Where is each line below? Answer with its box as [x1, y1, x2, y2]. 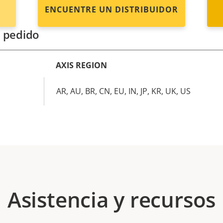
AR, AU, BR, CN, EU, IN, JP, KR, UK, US [56, 86, 191, 97]
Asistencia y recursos [7, 185, 216, 214]
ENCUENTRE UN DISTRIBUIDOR [45, 4, 178, 15]
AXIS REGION [56, 60, 107, 71]
